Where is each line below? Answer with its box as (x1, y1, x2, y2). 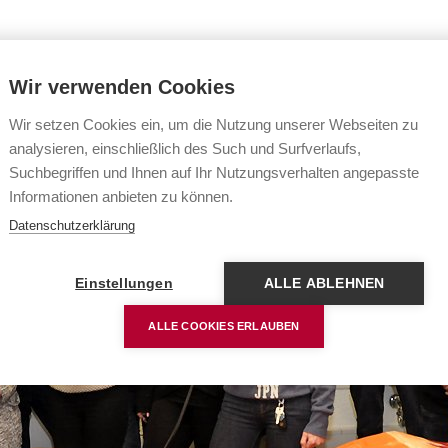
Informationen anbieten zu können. (9, 188, 233, 205)
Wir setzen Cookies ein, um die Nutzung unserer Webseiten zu (9, 116, 418, 133)
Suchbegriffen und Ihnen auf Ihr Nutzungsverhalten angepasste (9, 164, 419, 181)
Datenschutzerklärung (9, 218, 135, 233)
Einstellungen (75, 276, 173, 291)
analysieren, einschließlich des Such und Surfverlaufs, (9, 140, 361, 157)
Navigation (149, 97, 229, 118)
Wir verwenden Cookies (9, 76, 235, 98)
